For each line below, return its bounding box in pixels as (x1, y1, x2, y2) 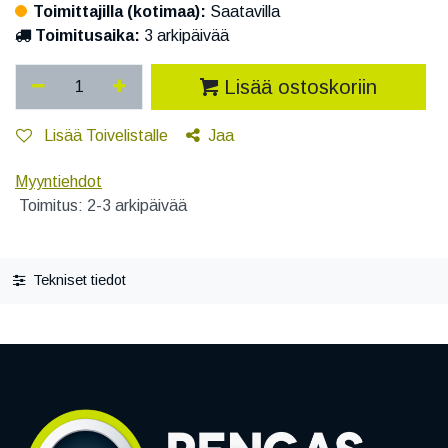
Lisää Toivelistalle (44, 126, 168, 144)
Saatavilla (210, 2, 280, 20)
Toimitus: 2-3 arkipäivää (15, 196, 187, 214)
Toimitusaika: (35, 26, 140, 44)
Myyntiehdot (15, 172, 102, 190)
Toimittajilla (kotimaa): (33, 2, 210, 20)
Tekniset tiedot (28, 272, 126, 289)
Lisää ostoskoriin (224, 75, 378, 98)
